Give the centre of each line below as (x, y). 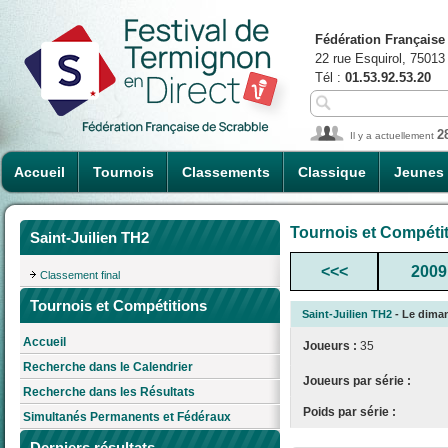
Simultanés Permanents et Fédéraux (127, 417)
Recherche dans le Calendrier (108, 367)
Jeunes (419, 172)
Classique (332, 172)
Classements (226, 172)
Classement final (80, 274)
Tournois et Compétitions (118, 305)
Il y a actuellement (393, 135)
